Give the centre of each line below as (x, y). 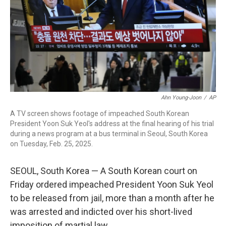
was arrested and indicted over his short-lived (101, 212)
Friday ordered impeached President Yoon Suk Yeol (112, 184)
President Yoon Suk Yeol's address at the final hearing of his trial (112, 124)
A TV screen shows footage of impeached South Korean (100, 114)
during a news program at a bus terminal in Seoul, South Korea (109, 134)
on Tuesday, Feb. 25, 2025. (51, 144)
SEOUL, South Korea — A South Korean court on (104, 171)
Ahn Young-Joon (181, 98)
